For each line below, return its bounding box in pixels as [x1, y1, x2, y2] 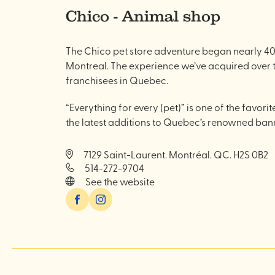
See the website [85, 174, 155, 188]
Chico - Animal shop [66, 7, 220, 25]
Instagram [88, 187, 126, 197]
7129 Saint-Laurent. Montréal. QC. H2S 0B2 [83, 147, 268, 161]
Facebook [65, 187, 103, 197]
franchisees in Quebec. [66, 73, 168, 87]
